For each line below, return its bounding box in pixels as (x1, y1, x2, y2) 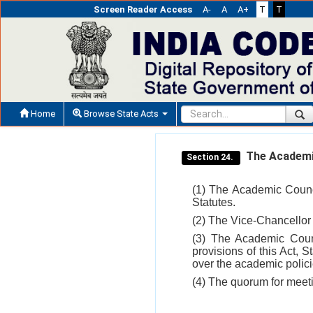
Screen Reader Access (93, 4, 192, 15)
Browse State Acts (82, 108, 161, 119)
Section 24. (187, 152, 236, 162)
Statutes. (192, 196, 235, 208)
